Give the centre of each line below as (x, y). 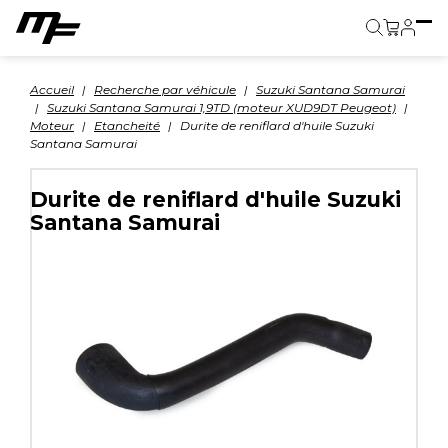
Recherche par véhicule (165, 89)
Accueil (52, 89)
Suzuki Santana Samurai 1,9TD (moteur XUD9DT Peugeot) (221, 107)
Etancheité (127, 125)
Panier (416, 49)
